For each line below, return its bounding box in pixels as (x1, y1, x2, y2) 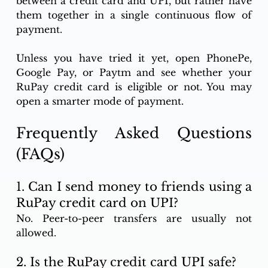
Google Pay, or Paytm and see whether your (16, 66, 252, 78)
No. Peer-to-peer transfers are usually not (16, 212, 252, 224)
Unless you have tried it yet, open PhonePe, (16, 51, 252, 64)
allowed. (16, 226, 56, 239)
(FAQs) (16, 145, 65, 163)
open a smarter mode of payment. (16, 95, 184, 107)
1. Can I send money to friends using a (16, 179, 252, 194)
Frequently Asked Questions (16, 124, 252, 142)
